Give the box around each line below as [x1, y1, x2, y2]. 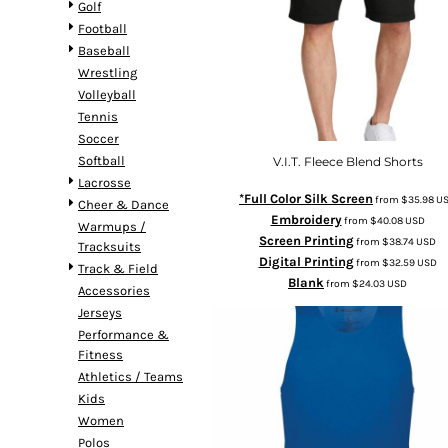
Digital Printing [258, 253, 354, 269]
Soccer [78, 130, 119, 146]
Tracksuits [78, 238, 141, 254]
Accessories [78, 282, 150, 298]
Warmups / [78, 218, 146, 234]
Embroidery [270, 211, 342, 227]
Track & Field [78, 260, 158, 276]
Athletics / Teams [78, 368, 183, 384]
